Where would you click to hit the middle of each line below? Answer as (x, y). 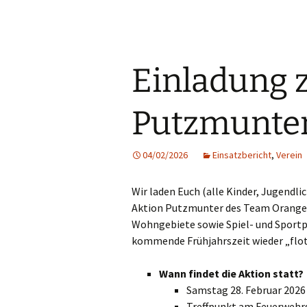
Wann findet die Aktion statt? (231, 273)
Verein (289, 155)
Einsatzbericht (242, 155)
